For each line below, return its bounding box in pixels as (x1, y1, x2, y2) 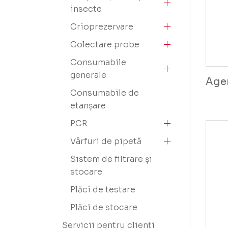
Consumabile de (70, 88, 139, 98)
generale (70, 70, 106, 80)
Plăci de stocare (70, 202, 137, 213)
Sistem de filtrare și (70, 154, 152, 164)
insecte (70, 4, 102, 14)
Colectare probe (70, 39, 139, 50)
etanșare (70, 100, 106, 111)
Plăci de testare (70, 184, 135, 195)
